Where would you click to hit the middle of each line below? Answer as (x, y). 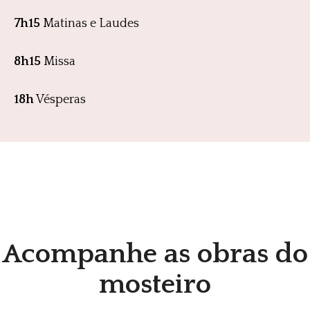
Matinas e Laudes (91, 23)
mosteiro (155, 284)
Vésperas (60, 99)
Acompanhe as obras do (155, 254)
